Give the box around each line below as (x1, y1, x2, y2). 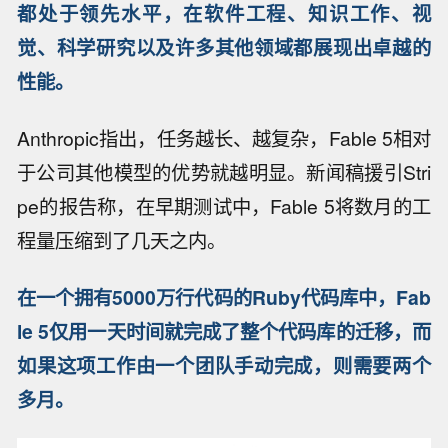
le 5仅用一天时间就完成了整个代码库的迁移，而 (17, 316, 431, 345)
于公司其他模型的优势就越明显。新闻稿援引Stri (17, 157, 431, 186)
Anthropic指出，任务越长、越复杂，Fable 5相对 (17, 123, 431, 152)
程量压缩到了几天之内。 (17, 225, 227, 254)
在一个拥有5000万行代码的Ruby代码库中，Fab (17, 282, 431, 311)
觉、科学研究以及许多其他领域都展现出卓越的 (17, 32, 431, 61)
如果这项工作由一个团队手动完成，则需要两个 (17, 350, 431, 379)
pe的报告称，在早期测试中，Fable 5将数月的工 (17, 191, 431, 220)
